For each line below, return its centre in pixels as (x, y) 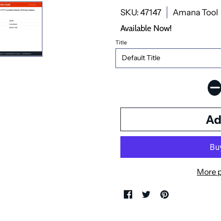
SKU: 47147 (141, 12)
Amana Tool (195, 12)
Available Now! (146, 28)
